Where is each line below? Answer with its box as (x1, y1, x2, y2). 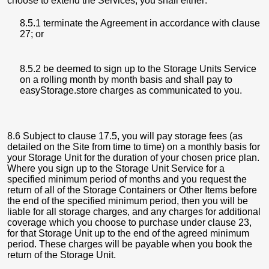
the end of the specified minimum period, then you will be (7, 196, 248, 206)
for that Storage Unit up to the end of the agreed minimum (7, 228, 249, 238)
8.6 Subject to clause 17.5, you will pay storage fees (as (7, 131, 243, 141)
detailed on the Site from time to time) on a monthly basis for (7, 142, 260, 152)
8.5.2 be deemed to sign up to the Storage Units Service (20, 64, 256, 74)
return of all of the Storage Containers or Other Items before (7, 185, 257, 195)
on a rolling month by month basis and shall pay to (20, 74, 232, 85)
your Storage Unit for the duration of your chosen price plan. (7, 153, 259, 163)
